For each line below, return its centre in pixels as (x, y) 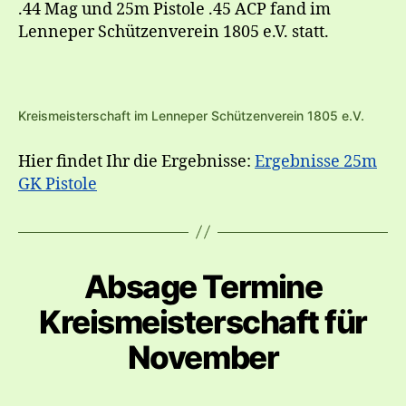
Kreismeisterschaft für (203, 321)
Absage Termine (203, 286)
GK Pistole (58, 184)
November (203, 357)
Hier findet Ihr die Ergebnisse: (136, 161)
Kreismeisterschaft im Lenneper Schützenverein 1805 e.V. (191, 115)
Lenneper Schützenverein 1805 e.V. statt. (174, 32)
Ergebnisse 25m (316, 161)
